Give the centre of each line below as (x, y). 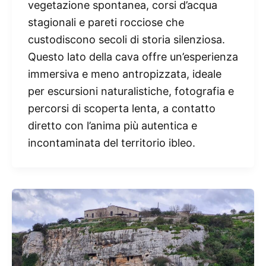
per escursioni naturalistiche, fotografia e (131, 91)
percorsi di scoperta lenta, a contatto (122, 108)
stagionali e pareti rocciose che (106, 22)
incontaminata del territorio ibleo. (112, 142)
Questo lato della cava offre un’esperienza (133, 56)
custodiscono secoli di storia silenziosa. (126, 39)
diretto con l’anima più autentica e (113, 125)
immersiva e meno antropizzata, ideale (125, 74)
